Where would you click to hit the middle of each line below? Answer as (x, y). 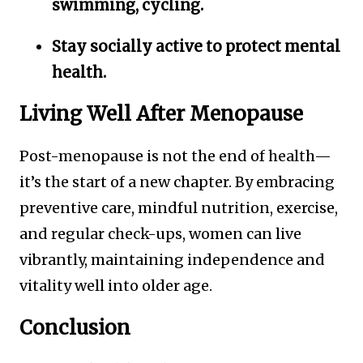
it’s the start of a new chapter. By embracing (177, 182)
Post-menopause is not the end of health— (175, 156)
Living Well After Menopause (161, 114)
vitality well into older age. (116, 286)
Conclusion (75, 328)
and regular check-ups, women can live (160, 234)
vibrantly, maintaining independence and (172, 260)
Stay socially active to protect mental (196, 46)
